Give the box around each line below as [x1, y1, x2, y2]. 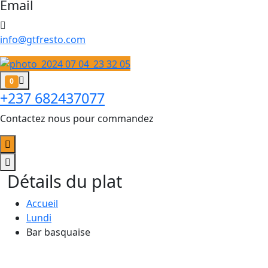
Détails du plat [7, 169, 122, 193]
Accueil [26, 196, 58, 210]
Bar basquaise [26, 225, 90, 239]
